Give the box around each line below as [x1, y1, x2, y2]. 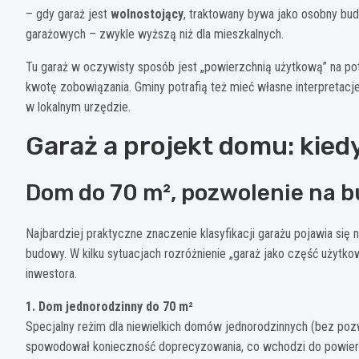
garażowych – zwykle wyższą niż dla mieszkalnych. [26, 26, 284, 42]
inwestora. [26, 265, 77, 281]
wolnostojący [111, 6, 184, 22]
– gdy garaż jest [26, 6, 111, 22]
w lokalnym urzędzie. [26, 99, 131, 115]
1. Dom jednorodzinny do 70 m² [26, 298, 193, 314]
